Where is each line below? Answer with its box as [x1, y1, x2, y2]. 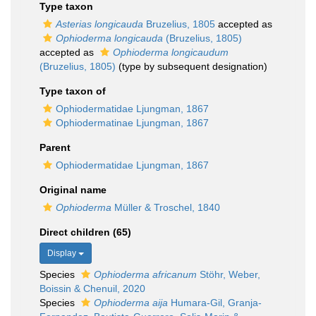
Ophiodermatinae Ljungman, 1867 [56, 117, 209, 128]
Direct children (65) [39, 226, 131, 238]
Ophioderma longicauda [56, 32, 163, 44]
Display [47, 248, 78, 258]
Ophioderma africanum [94, 269, 197, 280]
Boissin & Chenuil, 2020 [39, 283, 145, 294]
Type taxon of [39, 85, 106, 97]
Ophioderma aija [94, 297, 168, 308]
